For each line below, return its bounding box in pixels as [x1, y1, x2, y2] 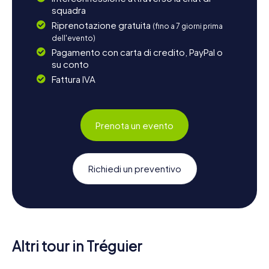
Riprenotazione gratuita [51, 19, 153, 31]
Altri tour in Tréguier [12, 237, 142, 255]
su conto [51, 58, 89, 70]
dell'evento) [51, 34, 95, 43]
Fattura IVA [51, 73, 95, 85]
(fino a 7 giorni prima [152, 22, 223, 31]
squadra [51, 4, 86, 16]
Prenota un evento [95, 119, 174, 131]
